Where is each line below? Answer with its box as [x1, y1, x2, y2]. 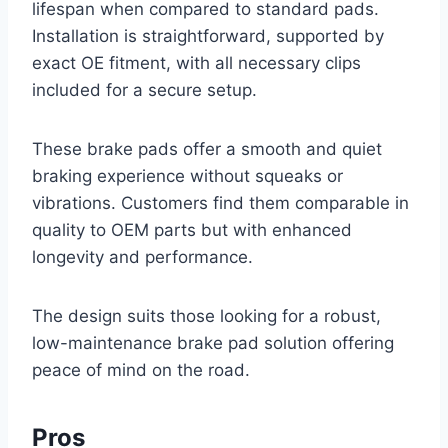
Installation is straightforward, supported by [32, 26, 384, 47]
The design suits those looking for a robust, [32, 306, 381, 327]
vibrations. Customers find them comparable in [32, 193, 409, 214]
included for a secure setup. [32, 80, 257, 101]
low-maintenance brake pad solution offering [32, 333, 394, 354]
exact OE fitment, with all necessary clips [32, 53, 361, 74]
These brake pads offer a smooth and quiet [32, 139, 382, 160]
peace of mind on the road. [32, 360, 250, 381]
